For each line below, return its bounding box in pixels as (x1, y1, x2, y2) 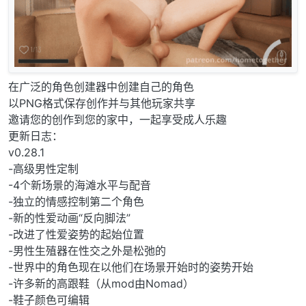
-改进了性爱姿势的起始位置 (8, 227, 144, 241)
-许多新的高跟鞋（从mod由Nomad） (8, 276, 194, 290)
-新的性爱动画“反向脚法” (8, 210, 130, 225)
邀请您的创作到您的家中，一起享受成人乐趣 (8, 112, 227, 126)
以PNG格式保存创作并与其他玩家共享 (8, 96, 195, 110)
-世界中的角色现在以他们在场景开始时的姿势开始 (8, 260, 253, 274)
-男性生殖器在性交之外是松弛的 (8, 243, 166, 258)
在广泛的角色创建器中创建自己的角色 (8, 79, 194, 94)
